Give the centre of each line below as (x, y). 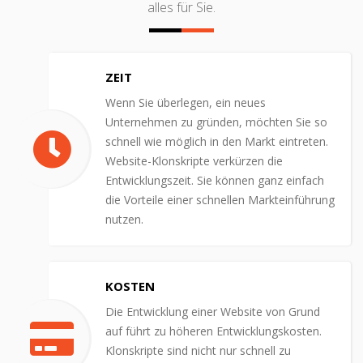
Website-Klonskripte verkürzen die (194, 160)
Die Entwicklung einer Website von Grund (213, 311)
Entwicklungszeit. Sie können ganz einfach (215, 180)
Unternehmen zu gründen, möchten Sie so (216, 122)
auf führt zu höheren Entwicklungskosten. (214, 331)
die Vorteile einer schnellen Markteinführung (220, 199)
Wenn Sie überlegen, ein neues (186, 102)
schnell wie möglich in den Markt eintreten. (217, 141)
